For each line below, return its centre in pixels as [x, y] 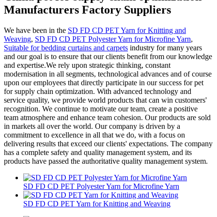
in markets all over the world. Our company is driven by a [92, 126]
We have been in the [36, 30]
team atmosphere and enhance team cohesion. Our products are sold [107, 117]
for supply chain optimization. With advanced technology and [98, 91]
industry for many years [165, 47]
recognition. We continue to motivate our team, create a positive [101, 108]
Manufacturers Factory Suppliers [87, 9]
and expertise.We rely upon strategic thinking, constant [87, 65]
